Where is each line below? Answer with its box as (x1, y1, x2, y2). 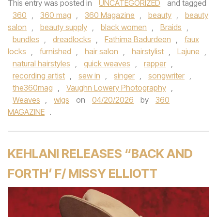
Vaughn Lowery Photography (66, 83, 166, 93)
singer (114, 71, 135, 80)
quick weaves (84, 59, 130, 68)
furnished (40, 46, 71, 56)
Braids (160, 22, 182, 32)
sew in (78, 71, 100, 80)
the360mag (13, 83, 53, 93)
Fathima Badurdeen (105, 34, 171, 44)
